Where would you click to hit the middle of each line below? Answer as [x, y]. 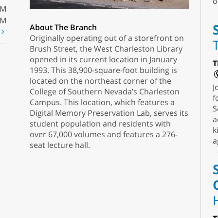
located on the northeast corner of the [100, 81]
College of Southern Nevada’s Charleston [104, 91]
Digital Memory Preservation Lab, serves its [109, 113]
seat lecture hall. [62, 145]
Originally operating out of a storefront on [107, 38]
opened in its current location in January [103, 59]
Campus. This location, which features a [102, 102]
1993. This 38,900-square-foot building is [103, 70]
